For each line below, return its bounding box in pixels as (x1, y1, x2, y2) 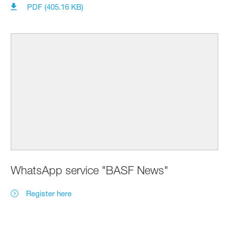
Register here (26, 188, 72, 198)
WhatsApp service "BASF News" (11, 163, 169, 177)
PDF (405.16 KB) (27, 2, 84, 12)
